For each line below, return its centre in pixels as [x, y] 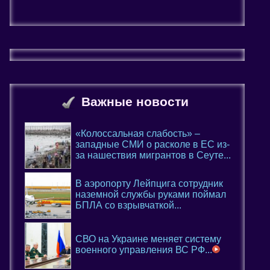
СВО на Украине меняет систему [148, 239]
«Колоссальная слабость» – [138, 133]
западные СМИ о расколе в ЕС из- [152, 144]
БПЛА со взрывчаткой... [128, 205]
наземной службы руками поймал [151, 194]
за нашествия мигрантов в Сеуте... [153, 155]
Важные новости [135, 102]
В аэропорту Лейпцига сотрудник [149, 184]
